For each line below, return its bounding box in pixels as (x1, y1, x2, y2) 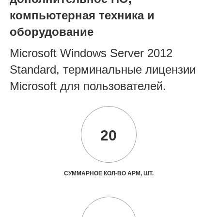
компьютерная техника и (10, 8, 155, 22)
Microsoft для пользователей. (10, 79, 166, 93)
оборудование (10, 25, 93, 38)
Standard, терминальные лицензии (10, 62, 196, 76)
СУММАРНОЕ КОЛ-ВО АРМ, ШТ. (63, 170, 154, 177)
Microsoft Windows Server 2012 (10, 46, 172, 60)
